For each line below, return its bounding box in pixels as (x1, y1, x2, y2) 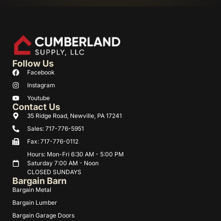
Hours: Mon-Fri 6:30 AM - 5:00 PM (27, 150, 124, 158)
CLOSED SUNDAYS (27, 168, 81, 176)
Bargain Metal (12, 186, 51, 194)
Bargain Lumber (12, 199, 57, 207)
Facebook (27, 69, 55, 76)
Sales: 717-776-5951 (27, 125, 84, 133)
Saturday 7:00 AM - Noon (27, 159, 99, 167)
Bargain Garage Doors (12, 212, 74, 220)
